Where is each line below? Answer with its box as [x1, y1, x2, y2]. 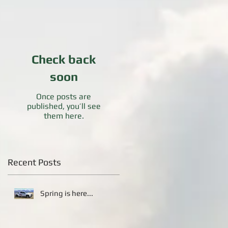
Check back [32, 52, 96, 67]
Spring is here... [40, 189, 93, 198]
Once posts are [36, 92, 91, 102]
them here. [43, 111, 84, 121]
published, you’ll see [26, 101, 101, 111]
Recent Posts [8, 157, 61, 168]
